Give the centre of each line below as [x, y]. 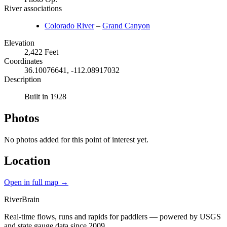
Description [23, 79]
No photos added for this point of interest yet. [76, 139]
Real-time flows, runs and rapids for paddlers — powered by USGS [112, 217]
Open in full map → [36, 182]
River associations [33, 8]
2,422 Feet [41, 52]
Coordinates [23, 61]
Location [27, 161]
